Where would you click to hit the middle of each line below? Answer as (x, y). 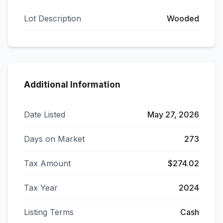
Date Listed (45, 114)
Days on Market (54, 139)
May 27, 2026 (173, 114)
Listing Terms (49, 212)
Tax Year (41, 188)
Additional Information (72, 85)
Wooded (183, 18)
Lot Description (53, 18)
